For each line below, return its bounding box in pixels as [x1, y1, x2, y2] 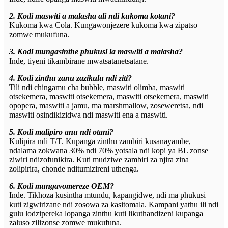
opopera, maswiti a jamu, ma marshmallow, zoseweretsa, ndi [9, 101, 203, 110]
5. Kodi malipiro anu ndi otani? [9, 128, 113, 137]
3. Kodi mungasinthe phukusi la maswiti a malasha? [9, 47, 183, 56]
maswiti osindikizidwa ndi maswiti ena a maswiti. [9, 110, 168, 120]
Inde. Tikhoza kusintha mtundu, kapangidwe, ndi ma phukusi [9, 191, 206, 200]
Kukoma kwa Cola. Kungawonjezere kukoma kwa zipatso [9, 21, 197, 30]
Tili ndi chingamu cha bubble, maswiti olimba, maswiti [9, 83, 185, 92]
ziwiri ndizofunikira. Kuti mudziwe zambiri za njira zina [9, 155, 189, 164]
